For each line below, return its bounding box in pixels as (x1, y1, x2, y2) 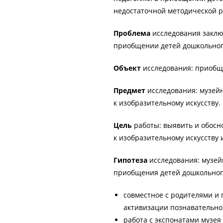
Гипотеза (113, 155, 150, 165)
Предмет (113, 86, 148, 96)
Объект (113, 63, 143, 73)
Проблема (113, 28, 153, 38)
